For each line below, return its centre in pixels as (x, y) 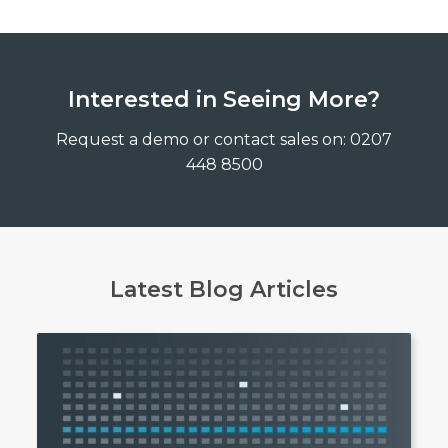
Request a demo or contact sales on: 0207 (224, 139)
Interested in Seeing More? (224, 99)
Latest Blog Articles (223, 289)
